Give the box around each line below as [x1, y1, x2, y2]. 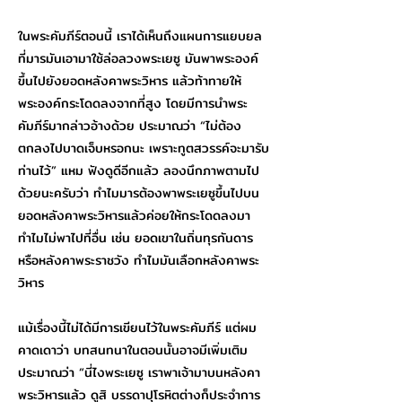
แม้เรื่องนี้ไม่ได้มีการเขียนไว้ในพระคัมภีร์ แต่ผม [18, 318, 257, 337]
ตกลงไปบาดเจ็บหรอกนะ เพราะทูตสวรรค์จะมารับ [18, 138, 269, 158]
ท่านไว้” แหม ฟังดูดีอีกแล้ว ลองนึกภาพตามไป [18, 161, 259, 180]
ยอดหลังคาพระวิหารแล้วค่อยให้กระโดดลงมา [18, 205, 250, 225]
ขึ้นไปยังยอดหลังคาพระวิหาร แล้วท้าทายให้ [18, 71, 241, 91]
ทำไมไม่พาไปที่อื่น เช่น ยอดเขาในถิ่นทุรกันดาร [18, 228, 253, 248]
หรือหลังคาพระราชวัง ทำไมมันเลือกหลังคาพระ [18, 250, 259, 270]
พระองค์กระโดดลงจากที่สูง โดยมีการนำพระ [18, 93, 248, 113]
